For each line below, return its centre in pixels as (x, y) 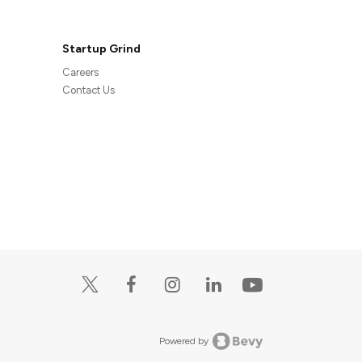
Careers (81, 72)
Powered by (184, 341)
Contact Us (89, 90)
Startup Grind (102, 49)
